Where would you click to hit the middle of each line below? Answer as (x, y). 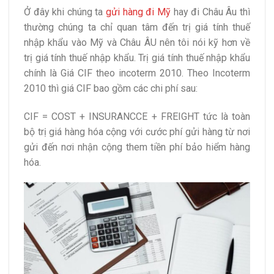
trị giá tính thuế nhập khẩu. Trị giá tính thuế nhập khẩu (137, 57)
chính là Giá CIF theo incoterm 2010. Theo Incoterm (137, 73)
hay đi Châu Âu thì (210, 12)
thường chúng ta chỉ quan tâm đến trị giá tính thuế (137, 27)
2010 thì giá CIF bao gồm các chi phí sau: (111, 88)
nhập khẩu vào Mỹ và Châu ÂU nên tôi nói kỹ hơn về (137, 42)
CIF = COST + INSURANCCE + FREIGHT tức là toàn (137, 116)
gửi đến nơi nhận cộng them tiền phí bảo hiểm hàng (137, 147)
